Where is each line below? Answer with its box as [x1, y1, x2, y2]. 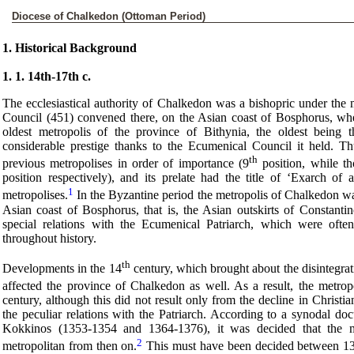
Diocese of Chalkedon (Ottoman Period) [12, 10, 205, 22]
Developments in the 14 [2, 261, 122, 275]
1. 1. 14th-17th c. [2, 70, 91, 83]
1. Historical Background [2, 41, 137, 55]
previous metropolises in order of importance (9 [2, 156, 249, 171]
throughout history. [2, 231, 96, 245]
